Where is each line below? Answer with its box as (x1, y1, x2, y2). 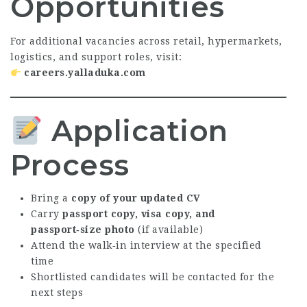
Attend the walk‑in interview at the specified (31, 239, 262, 251)
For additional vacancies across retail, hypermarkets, (10, 36, 282, 47)
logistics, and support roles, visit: (10, 51, 182, 63)
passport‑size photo (31, 223, 135, 235)
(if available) (134, 223, 203, 235)
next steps (31, 286, 83, 298)
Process (10, 147, 130, 184)
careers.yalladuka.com (24, 67, 146, 79)
